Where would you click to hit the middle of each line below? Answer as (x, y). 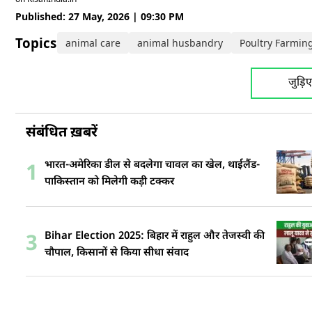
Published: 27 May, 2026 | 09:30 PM (100, 16)
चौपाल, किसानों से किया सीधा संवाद (117, 253)
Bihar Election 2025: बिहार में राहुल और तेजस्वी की (155, 236)
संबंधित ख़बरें (62, 133)
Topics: (39, 43)
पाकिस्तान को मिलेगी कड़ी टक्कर (109, 182)
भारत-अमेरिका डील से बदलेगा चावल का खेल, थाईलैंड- (152, 165)
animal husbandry (180, 43)
